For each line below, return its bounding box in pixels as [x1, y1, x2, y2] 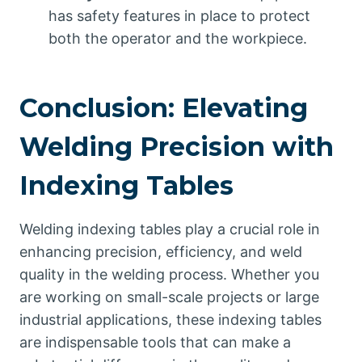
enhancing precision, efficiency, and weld [19, 243, 302, 261]
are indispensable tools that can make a [19, 334, 291, 351]
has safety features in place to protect [48, 7, 310, 25]
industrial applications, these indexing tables [19, 311, 322, 329]
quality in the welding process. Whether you [19, 266, 319, 284]
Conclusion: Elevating [19, 92, 308, 124]
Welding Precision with [19, 131, 334, 163]
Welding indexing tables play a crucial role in [19, 221, 320, 238]
